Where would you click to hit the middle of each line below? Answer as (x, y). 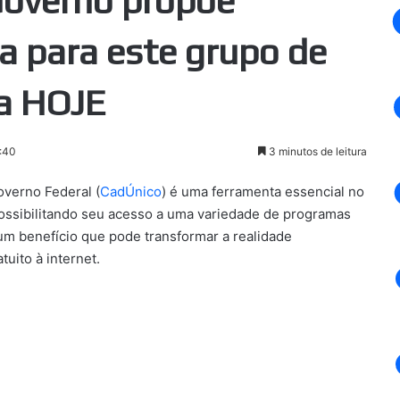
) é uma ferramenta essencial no (263, 191)
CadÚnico (131, 191)
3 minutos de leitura (316, 151)
